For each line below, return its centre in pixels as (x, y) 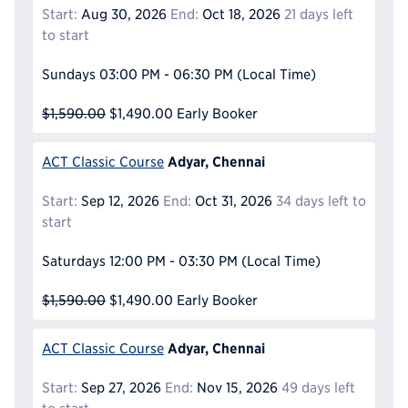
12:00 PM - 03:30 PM (173, 261)
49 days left (318, 388)
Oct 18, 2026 (239, 15)
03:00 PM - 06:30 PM (166, 75)
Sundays (69, 75)
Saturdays (74, 261)
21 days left (318, 15)
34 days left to (321, 201)
